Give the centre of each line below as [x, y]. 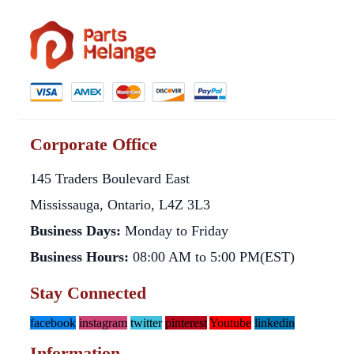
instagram [103, 322]
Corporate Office [94, 144]
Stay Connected [88, 292]
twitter [146, 322]
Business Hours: [79, 256]
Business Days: [75, 230]
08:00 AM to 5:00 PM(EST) [212, 256]
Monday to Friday [175, 230]
